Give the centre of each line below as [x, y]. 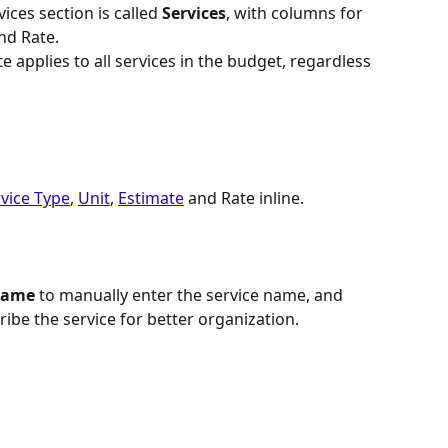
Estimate [151, 197]
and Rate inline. [244, 197]
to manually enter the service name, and [191, 295]
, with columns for [296, 13]
